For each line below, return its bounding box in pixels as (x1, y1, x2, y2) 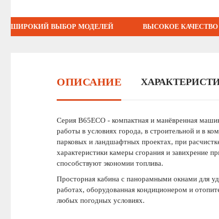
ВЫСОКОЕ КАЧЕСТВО (143, 23, 218, 31)
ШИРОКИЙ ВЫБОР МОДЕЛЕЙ (11, 23, 113, 31)
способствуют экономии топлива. (57, 159, 163, 168)
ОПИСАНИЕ (57, 76, 121, 88)
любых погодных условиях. (57, 197, 145, 205)
